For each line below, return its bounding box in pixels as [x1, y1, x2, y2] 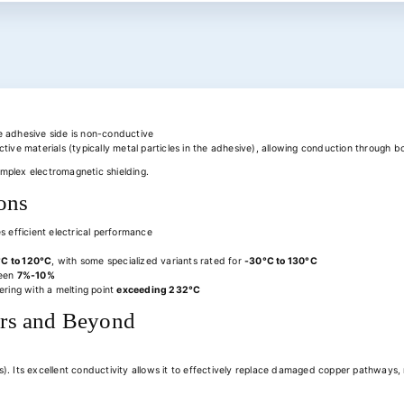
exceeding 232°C [116, 284, 201, 296]
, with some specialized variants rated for [51, 255, 245, 267]
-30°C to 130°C [244, 255, 317, 267]
